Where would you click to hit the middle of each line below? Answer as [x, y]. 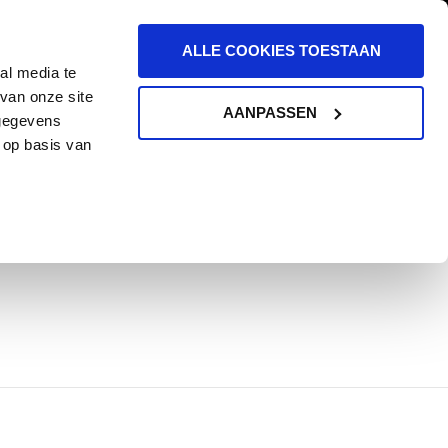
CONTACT [263, 219]
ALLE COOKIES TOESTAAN [281, 50]
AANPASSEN [269, 112]
